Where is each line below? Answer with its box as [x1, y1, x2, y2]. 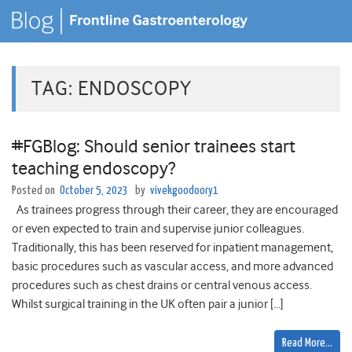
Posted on [12, 185, 57, 197]
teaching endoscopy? [12, 157, 175, 180]
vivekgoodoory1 [150, 185, 218, 197]
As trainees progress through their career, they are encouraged [12, 203, 338, 218]
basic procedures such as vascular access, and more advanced [12, 259, 333, 274]
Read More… [282, 337, 332, 350]
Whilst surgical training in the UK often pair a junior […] [12, 297, 284, 312]
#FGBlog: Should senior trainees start [12, 135, 295, 158]
